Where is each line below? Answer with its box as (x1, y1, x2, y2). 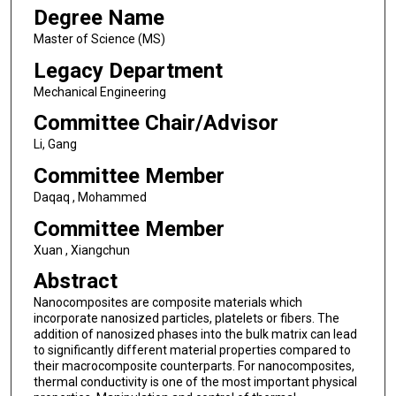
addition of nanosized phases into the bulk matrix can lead (33, 327, 357, 342)
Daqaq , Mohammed (33, 189, 147, 204)
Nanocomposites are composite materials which (33, 295, 302, 310)
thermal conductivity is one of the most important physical (33, 375, 357, 390)
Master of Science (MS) (33, 31, 165, 46)
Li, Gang (33, 137, 77, 152)
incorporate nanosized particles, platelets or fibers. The (33, 311, 339, 326)
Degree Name (33, 4, 164, 30)
